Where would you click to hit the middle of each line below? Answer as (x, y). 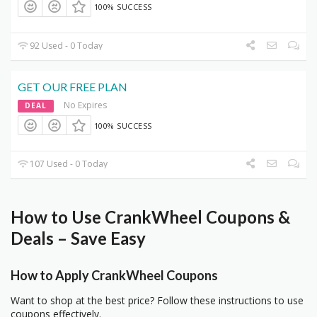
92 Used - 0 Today (65, 45)
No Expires (85, 105)
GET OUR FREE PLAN (73, 86)
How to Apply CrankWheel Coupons (114, 275)
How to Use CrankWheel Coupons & (150, 217)
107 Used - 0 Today (68, 164)
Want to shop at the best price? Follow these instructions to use (157, 300)
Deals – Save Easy (78, 238)
